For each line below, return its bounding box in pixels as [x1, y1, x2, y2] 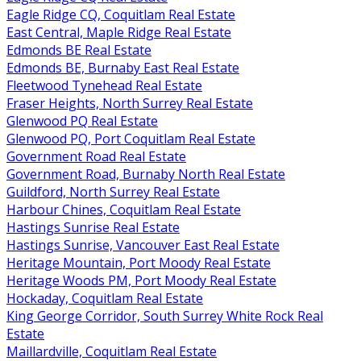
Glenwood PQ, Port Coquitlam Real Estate [6, 130, 255, 148]
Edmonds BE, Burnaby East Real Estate [6, 59, 239, 77]
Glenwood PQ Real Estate [6, 112, 158, 131]
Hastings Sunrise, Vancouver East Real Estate [6, 236, 280, 255]
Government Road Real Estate [6, 147, 186, 166]
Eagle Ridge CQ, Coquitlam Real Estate [6, 6, 235, 24]
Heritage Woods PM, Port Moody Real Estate [6, 272, 276, 290]
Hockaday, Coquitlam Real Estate [6, 289, 203, 308]
